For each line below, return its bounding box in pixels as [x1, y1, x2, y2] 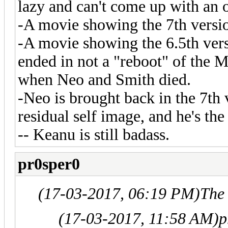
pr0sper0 [18, 155, 80, 173]
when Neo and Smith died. [18, 70, 191, 89]
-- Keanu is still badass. [18, 125, 169, 144]
